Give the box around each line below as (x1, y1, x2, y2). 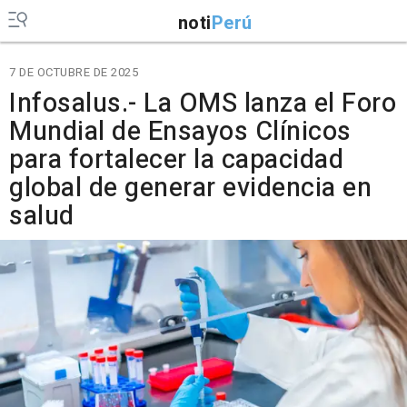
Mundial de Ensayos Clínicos (9, 113, 352, 151)
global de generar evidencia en (9, 169, 372, 207)
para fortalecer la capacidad (9, 141, 343, 179)
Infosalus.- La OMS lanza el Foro (9, 84, 396, 123)
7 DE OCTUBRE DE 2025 (9, 64, 138, 81)
